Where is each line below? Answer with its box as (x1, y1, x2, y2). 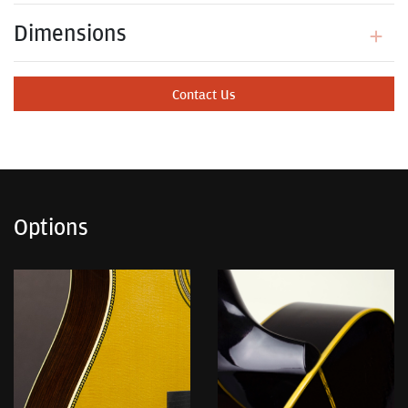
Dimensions (14, 18, 127, 48)
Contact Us (172, 85, 236, 104)
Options (14, 212, 88, 242)
